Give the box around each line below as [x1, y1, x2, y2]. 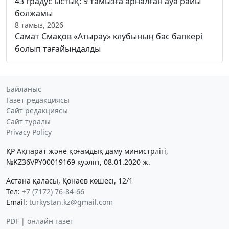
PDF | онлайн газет [6, 216, 74, 226]
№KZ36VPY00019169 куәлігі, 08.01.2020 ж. [6, 157, 150, 167]
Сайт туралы [6, 117, 51, 127]
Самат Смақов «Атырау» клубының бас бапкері [15, 31, 202, 42]
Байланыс [6, 84, 41, 95]
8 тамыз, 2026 [15, 20, 63, 30]
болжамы [15, 8, 53, 19]
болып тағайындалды [15, 43, 101, 55]
